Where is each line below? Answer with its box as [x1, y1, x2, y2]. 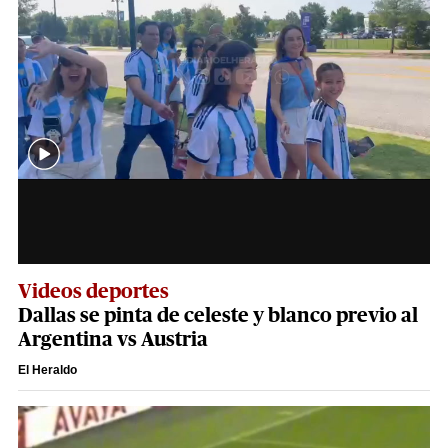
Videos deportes [18, 281, 169, 302]
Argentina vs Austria [18, 329, 208, 350]
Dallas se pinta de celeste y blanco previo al [18, 305, 418, 326]
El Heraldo [18, 362, 77, 377]
